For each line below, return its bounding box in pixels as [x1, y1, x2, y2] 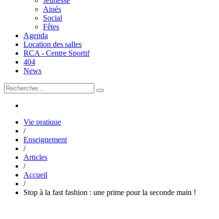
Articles [23, 153, 47, 161]
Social [43, 14, 62, 22]
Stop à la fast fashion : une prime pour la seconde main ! [23, 188, 196, 197]
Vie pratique [23, 118, 61, 126]
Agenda [23, 31, 48, 40]
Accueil [23, 171, 47, 179]
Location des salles [23, 40, 82, 48]
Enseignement [23, 135, 67, 144]
